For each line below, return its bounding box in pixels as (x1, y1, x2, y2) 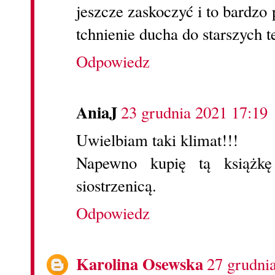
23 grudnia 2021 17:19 (121, 101, 268, 124)
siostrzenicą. (76, 174, 157, 197)
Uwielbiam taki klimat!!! (76, 129, 238, 152)
